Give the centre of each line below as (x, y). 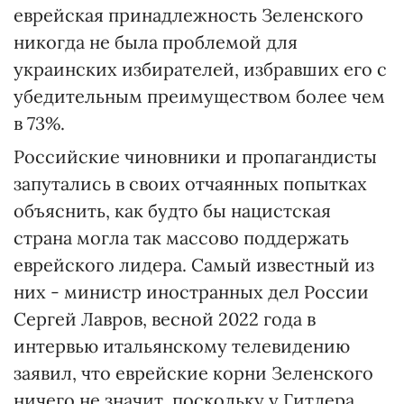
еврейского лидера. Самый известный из (194, 265)
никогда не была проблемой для (156, 42)
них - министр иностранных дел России (191, 292)
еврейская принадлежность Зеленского (188, 15)
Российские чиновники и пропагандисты (195, 157)
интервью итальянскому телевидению (182, 346)
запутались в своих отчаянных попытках (190, 184)
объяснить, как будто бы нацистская (172, 211)
